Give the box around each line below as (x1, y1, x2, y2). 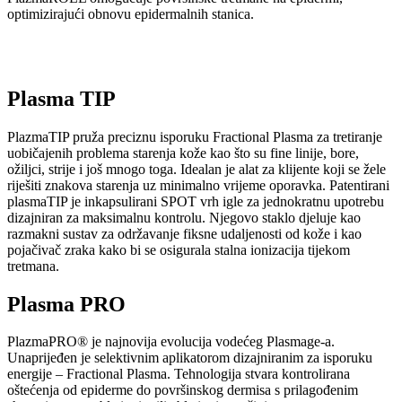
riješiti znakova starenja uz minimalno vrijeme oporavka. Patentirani (7, 177, 389, 193)
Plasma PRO (7, 292, 126, 316)
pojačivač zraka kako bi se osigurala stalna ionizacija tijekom (7, 241, 350, 258)
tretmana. (7, 258, 59, 274)
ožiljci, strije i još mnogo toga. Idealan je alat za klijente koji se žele (7, 161, 386, 177)
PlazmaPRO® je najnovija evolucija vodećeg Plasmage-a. (7, 334, 335, 350)
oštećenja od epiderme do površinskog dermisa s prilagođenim (7, 382, 358, 398)
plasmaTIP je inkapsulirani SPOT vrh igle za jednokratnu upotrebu (7, 193, 384, 209)
